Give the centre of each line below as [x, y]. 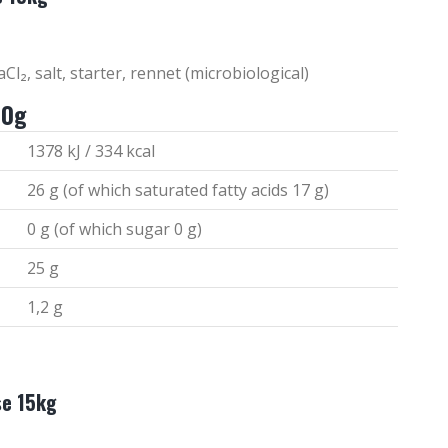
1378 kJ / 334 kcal [90, 150]
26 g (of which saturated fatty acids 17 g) [177, 189]
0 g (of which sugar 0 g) [114, 228]
